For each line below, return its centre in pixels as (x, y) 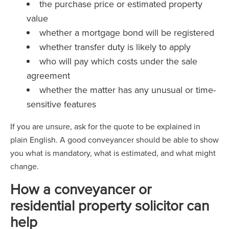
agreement (48, 75)
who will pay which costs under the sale (118, 61)
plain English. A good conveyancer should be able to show (114, 140)
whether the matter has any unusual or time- (128, 90)
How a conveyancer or (81, 189)
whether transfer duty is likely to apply (115, 47)
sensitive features (61, 104)
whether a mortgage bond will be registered (127, 32)
